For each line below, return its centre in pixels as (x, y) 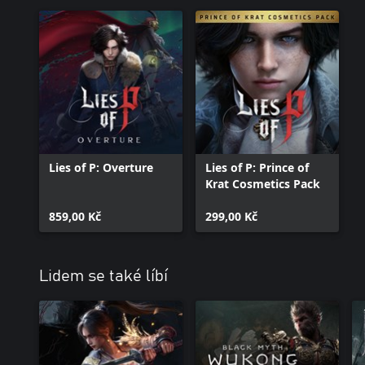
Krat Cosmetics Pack (263, 184)
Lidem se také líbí (103, 276)
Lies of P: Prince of (257, 167)
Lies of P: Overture (101, 167)
